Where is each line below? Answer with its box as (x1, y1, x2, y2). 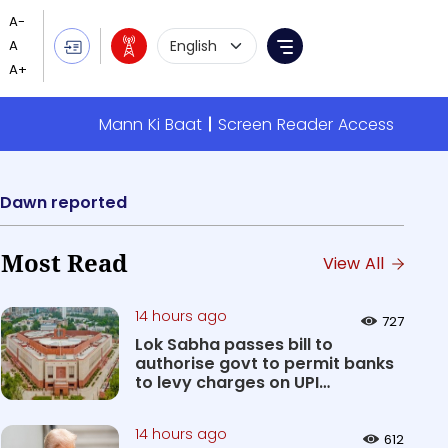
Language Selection (156, 27, 313, 50)
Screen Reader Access (218, 112, 394, 136)
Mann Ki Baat (99, 112, 202, 136)
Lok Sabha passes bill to (134, 333, 333, 356)
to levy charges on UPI (134, 371, 319, 394)
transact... (134, 390, 219, 413)
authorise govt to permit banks (134, 352, 394, 375)
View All (322, 252, 389, 275)
